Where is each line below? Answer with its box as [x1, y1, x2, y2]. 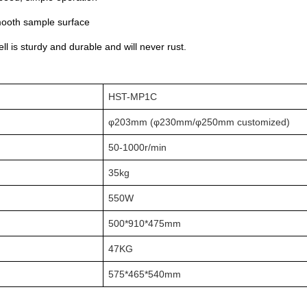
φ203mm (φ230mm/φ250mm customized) [108, 116, 291, 127]
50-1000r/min [108, 142, 167, 153]
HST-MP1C [108, 91, 158, 102]
